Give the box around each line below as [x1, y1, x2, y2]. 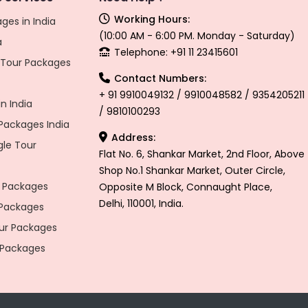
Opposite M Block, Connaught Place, [99, 180, 272, 194]
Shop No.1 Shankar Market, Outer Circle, [99, 164, 285, 177]
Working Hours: [111, 12, 190, 26]
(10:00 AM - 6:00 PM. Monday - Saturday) [99, 29, 295, 43]
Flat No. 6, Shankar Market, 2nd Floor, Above [99, 147, 305, 161]
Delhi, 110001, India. [99, 197, 184, 210]
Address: [109, 131, 155, 144]
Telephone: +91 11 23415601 [111, 45, 238, 59]
